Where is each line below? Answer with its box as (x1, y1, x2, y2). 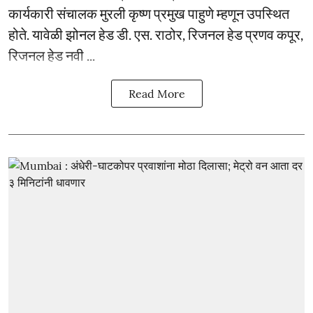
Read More (128, 86, 185, 101)
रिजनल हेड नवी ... (8, 46, 95, 64)
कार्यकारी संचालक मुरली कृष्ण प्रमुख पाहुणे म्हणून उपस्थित (8, 4, 289, 22)
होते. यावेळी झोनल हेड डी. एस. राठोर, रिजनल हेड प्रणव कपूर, (8, 25, 303, 43)
